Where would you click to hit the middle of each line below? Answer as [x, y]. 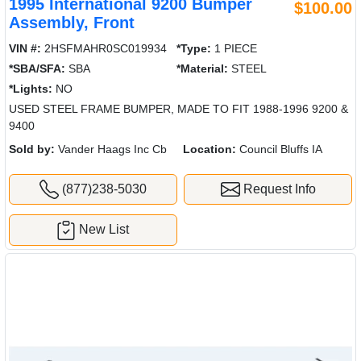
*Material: [203, 68]
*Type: [194, 48]
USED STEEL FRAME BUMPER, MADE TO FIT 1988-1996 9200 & [178, 108]
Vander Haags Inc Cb [111, 149]
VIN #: [25, 48]
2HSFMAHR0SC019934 [104, 48]
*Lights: [31, 88]
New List [104, 230]
